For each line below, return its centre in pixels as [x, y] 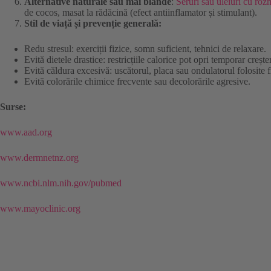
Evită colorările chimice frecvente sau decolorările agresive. [137, 82]
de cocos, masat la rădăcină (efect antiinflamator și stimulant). [141, 13]
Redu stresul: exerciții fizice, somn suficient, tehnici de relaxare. [145, 49]
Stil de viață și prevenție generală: [93, 24]
